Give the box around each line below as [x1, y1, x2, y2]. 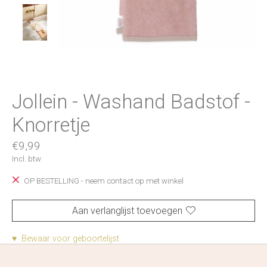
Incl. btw [12, 154, 41, 163]
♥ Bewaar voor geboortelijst [12, 233, 119, 244]
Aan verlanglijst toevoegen [72, 204, 182, 216]
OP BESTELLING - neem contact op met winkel [23, 176, 184, 186]
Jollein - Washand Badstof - [12, 89, 250, 113]
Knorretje [12, 113, 90, 136]
